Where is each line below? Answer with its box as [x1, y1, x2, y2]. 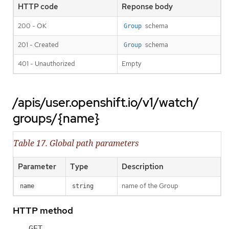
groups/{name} [13, 110, 100, 127]
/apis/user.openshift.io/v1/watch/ [13, 95, 199, 111]
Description [122, 162, 164, 172]
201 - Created [18, 40, 59, 50]
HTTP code [18, 2, 58, 12]
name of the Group [122, 181, 178, 191]
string [72, 182, 94, 190]
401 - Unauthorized [18, 59, 75, 68]
